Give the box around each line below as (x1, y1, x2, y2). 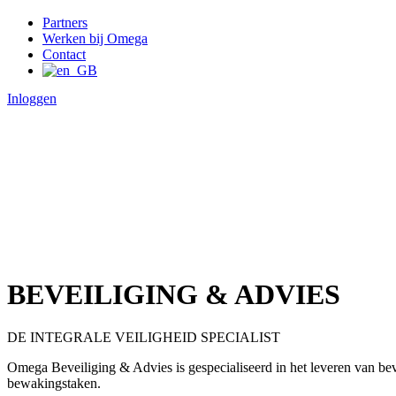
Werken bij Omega (42, 30, 148, 46)
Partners (42, 14, 88, 30)
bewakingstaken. (7, 376, 101, 392)
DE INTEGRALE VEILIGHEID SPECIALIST (7, 330, 280, 346)
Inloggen (7, 91, 57, 107)
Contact (42, 46, 86, 62)
